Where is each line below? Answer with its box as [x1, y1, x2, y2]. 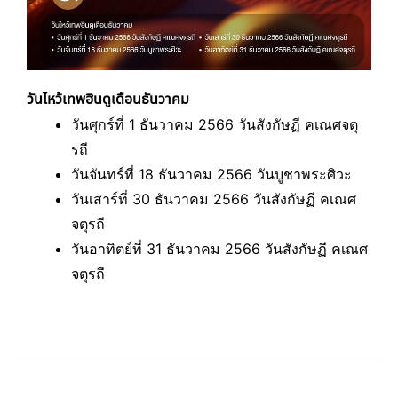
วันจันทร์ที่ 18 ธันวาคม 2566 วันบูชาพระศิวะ [71, 165, 352, 183]
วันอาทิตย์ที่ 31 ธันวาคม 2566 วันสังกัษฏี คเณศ [71, 240, 368, 258]
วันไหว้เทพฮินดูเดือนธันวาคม [27, 89, 189, 110]
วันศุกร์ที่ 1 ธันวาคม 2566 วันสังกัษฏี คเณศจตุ [71, 115, 358, 133]
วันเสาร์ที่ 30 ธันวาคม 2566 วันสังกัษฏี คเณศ [71, 190, 356, 208]
